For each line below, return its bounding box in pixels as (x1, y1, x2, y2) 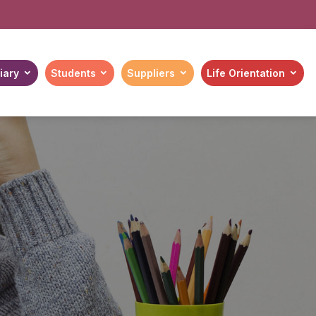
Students (50, 66, 96, 79)
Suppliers (127, 66, 176, 79)
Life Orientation (207, 66, 286, 79)
